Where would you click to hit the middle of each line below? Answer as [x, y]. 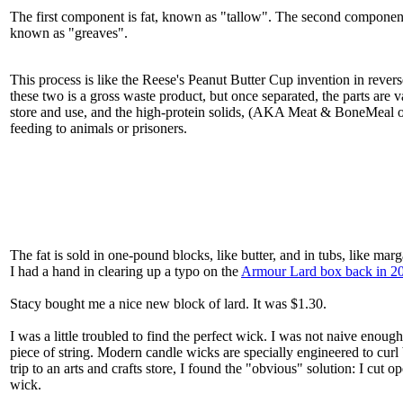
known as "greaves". [71, 33]
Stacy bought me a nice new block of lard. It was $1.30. [170, 304]
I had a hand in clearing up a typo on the [125, 272]
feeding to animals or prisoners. [99, 129]
